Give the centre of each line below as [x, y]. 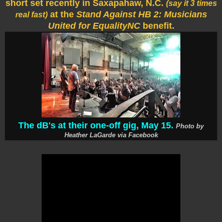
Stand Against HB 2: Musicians [141, 14]
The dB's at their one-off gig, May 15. [96, 125]
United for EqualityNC [94, 26]
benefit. [157, 26]
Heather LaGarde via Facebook [111, 135]
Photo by [190, 126]
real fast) [31, 14]
